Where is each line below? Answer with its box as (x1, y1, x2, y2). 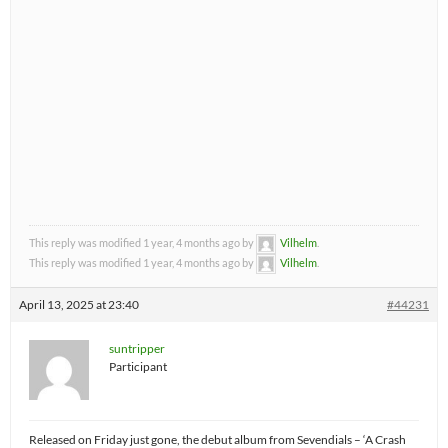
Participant (109, 359, 167, 375)
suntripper (109, 341, 165, 357)
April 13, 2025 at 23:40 (19, 297, 139, 313)
